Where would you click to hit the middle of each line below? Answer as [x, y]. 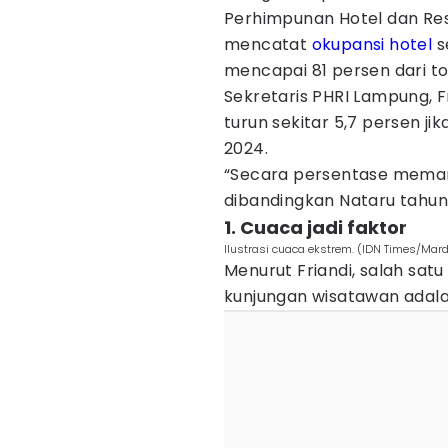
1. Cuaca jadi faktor [315, 227]
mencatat [268, 44]
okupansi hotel [372, 44]
